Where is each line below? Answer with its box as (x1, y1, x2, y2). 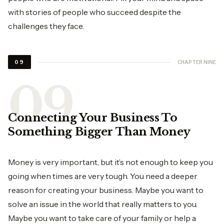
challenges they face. (8, 21, 84, 31)
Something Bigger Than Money (8, 125, 193, 138)
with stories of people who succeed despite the (8, 7, 181, 17)
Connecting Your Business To (8, 111, 177, 124)
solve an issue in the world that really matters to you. (8, 199, 197, 209)
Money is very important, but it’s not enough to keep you (8, 157, 213, 167)
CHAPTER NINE (177, 58, 216, 65)
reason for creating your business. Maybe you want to (8, 185, 203, 195)
